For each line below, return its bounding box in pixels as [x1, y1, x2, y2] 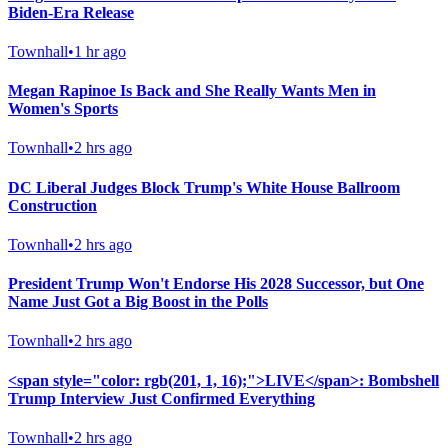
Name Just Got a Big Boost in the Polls [8, 293, 268, 311]
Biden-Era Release [8, 3, 134, 21]
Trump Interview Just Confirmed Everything [8, 389, 315, 407]
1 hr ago [74, 42, 126, 60]
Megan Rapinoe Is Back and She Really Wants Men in [8, 82, 376, 100]
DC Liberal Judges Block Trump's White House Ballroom [8, 178, 400, 196]
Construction [8, 196, 97, 214]
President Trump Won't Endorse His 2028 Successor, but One [8, 275, 424, 293]
